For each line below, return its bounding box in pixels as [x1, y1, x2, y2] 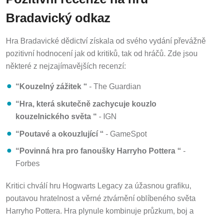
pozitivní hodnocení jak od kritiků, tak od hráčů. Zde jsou [6, 47, 198, 56]
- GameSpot [104, 127, 147, 136]
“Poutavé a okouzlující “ [15, 127, 104, 136]
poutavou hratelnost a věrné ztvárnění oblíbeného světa [6, 192, 196, 201]
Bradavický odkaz [6, 9, 110, 23]
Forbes [15, 157, 40, 166]
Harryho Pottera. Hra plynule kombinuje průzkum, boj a [6, 205, 194, 214]
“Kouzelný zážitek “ [15, 80, 87, 89]
